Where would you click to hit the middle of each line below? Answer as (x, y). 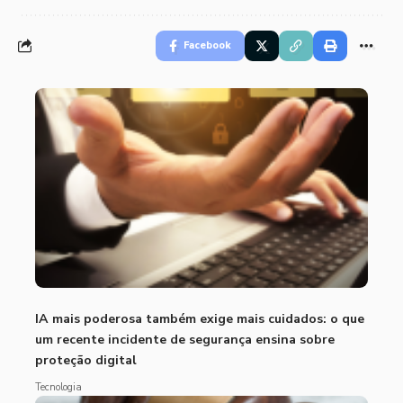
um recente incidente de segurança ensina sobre (185, 340)
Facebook (207, 45)
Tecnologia (58, 388)
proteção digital (86, 361)
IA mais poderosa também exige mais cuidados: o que (200, 319)
